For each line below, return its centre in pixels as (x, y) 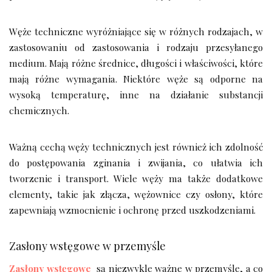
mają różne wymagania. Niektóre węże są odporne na (136, 78)
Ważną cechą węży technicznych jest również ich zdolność (136, 146)
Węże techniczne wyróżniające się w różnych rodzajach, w (136, 31)
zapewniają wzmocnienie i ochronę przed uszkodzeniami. (132, 209)
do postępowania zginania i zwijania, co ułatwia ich (136, 162)
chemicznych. (39, 110)
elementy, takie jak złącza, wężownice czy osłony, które (136, 194)
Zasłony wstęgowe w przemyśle (87, 245)
